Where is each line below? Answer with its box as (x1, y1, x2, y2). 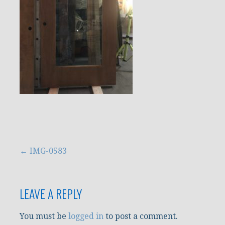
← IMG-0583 (20, 146, 67, 156)
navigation (7, 165, 61, 189)
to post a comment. (103, 211, 178, 221)
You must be (20, 211, 68, 221)
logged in (68, 211, 103, 221)
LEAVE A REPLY (20, 184, 82, 203)
